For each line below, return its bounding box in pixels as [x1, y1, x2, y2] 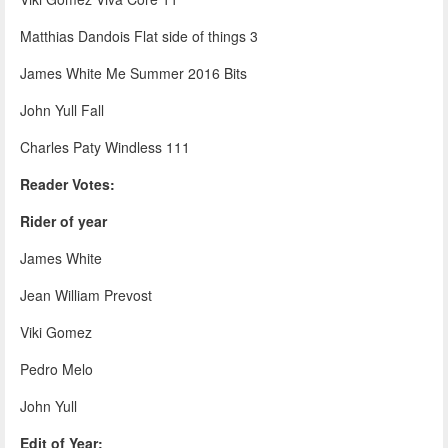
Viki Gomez [20, 321, 92, 342]
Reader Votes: [20, 173, 115, 194]
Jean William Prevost [20, 284, 152, 305]
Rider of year [20, 210, 107, 231]
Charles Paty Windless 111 [20, 136, 190, 157]
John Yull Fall [20, 99, 104, 120]
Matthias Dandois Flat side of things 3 [20, 25, 258, 46]
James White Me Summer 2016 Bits [20, 62, 247, 83]
